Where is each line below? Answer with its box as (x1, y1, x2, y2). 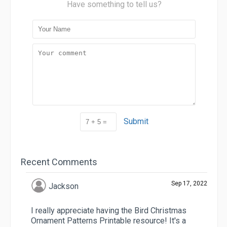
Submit (123, 117, 148, 127)
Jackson (48, 181, 79, 191)
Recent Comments (21, 157, 97, 168)
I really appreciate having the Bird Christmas (31, 206, 186, 216)
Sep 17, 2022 (171, 180, 207, 187)
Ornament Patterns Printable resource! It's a (31, 216, 186, 226)
